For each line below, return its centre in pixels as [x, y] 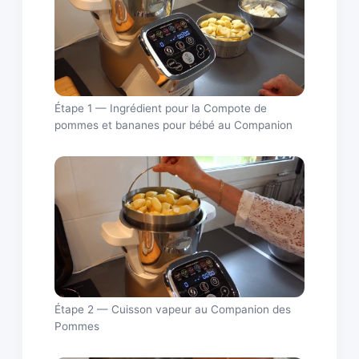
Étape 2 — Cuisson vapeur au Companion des [173, 310]
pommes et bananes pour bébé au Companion [173, 125]
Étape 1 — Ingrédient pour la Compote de [161, 109]
